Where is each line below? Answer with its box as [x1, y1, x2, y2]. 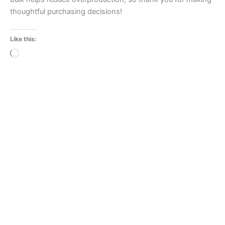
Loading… [19, 49, 52, 59]
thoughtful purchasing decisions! [10, 7, 122, 16]
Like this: [10, 35, 37, 43]
